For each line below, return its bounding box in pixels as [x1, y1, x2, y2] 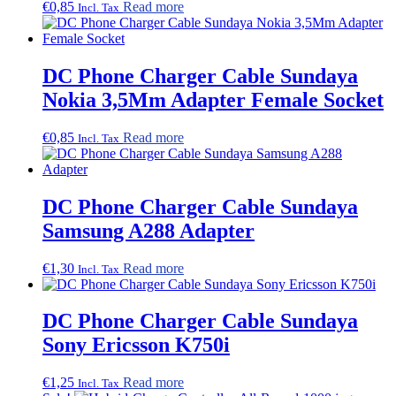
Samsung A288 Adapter [42, 218, 255, 242]
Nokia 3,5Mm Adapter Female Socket [42, 88, 384, 111]
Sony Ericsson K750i [42, 333, 230, 357]
